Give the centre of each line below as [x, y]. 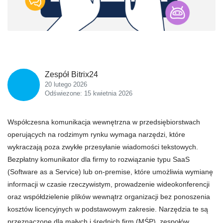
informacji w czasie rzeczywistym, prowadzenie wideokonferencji [109, 184]
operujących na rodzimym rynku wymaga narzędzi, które [96, 134]
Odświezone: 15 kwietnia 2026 [89, 93]
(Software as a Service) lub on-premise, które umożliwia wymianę [110, 172]
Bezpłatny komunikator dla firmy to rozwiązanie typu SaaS [99, 159]
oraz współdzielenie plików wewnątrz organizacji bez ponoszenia [109, 197]
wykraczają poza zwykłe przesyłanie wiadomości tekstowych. [103, 147]
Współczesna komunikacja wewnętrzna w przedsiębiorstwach [104, 122]
